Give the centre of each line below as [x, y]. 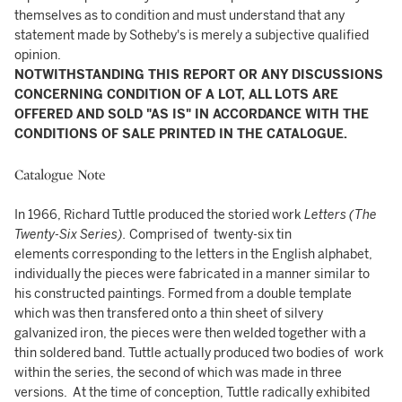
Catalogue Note [60, 175]
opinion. [38, 55]
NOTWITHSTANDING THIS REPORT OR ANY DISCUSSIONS [199, 75]
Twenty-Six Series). [72, 235]
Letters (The [341, 215]
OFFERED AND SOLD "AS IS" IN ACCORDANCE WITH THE [192, 114]
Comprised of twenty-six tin [210, 235]
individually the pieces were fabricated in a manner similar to [192, 274]
